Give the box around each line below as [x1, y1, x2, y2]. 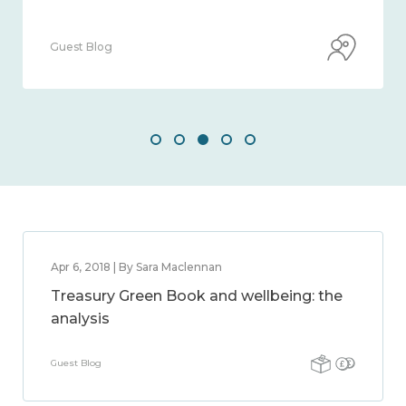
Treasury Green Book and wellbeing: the [51, 287, 343, 304]
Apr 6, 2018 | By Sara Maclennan [51, 260, 222, 274]
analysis [51, 310, 110, 327]
